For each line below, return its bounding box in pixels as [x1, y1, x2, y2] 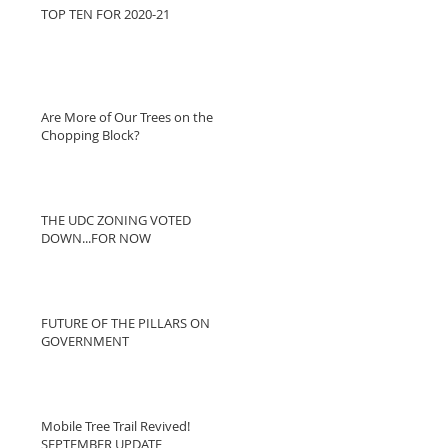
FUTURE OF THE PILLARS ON [41, 314, 210, 332]
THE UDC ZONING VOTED [41, 211, 191, 229]
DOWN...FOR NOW [41, 229, 151, 247]
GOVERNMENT [41, 332, 129, 350]
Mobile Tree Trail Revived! [41, 417, 190, 435]
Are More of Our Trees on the [41, 108, 213, 126]
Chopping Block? [41, 126, 140, 144]
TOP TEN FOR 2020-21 [41, 5, 170, 23]
